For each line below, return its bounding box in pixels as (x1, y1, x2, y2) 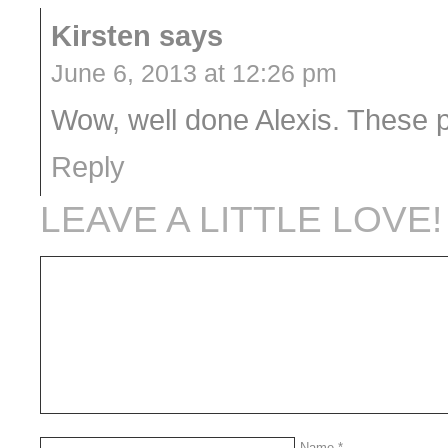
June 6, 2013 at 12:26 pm (51, 60, 337, 87)
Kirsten (51, 20, 151, 52)
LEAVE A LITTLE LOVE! (40, 199, 442, 240)
